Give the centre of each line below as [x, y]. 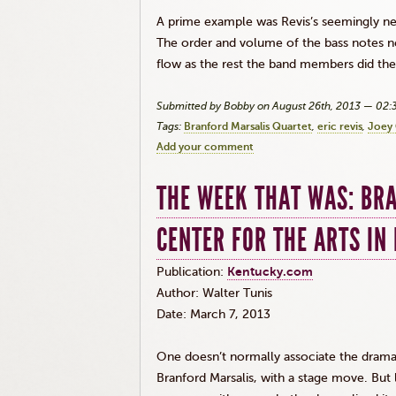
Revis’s [300, 22]
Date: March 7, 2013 [213, 314]
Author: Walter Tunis [214, 293]
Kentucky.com [270, 272]
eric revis [340, 126]
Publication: [192, 272]
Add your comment [205, 147]
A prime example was [219, 22]
